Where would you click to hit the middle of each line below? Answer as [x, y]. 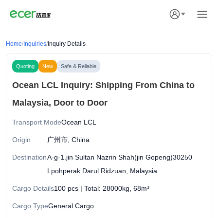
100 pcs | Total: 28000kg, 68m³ [102, 188]
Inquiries [35, 44]
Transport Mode [37, 122]
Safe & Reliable [79, 66]
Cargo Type [30, 206]
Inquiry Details [67, 44]
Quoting [25, 66]
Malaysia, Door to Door [60, 103]
